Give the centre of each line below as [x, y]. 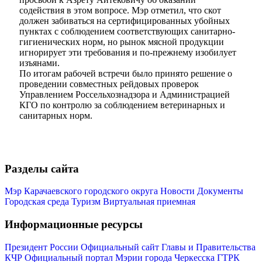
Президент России [43, 247]
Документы [220, 191]
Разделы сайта [42, 168]
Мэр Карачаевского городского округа [81, 191]
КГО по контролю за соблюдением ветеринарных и [122, 105]
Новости [177, 191]
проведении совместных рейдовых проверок [109, 84]
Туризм [86, 202]
